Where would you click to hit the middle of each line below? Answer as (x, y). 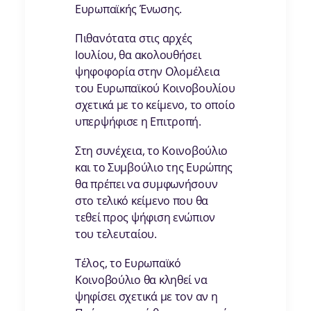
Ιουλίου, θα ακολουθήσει (138, 55)
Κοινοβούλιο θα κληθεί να (141, 280)
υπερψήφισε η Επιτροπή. (138, 122)
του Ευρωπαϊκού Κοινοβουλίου (155, 89)
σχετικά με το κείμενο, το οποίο (155, 105)
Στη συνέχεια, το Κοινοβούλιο (152, 151)
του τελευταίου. (116, 234)
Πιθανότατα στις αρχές (134, 39)
